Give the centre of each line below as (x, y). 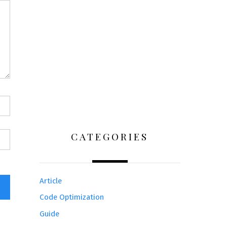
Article (50, 181)
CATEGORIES (110, 137)
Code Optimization (71, 197)
